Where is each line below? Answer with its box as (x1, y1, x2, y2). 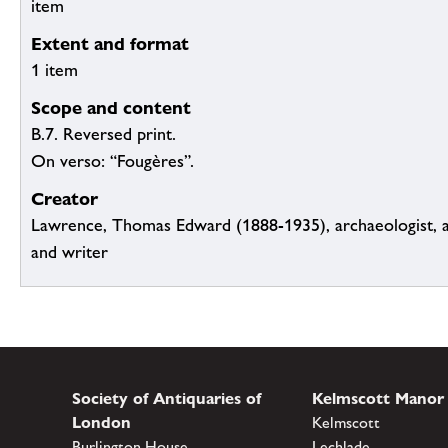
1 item (31, 60, 78, 81)
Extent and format (31, 33, 189, 55)
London (72, 413, 131, 433)
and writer (31, 242, 108, 263)
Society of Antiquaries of (72, 389, 261, 409)
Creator (31, 188, 98, 210)
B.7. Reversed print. (31, 124, 176, 145)
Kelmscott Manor (312, 389, 444, 409)
